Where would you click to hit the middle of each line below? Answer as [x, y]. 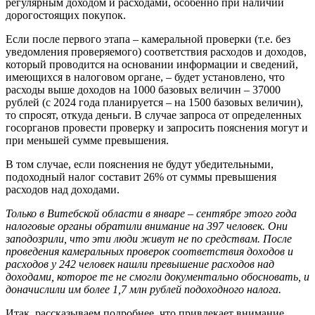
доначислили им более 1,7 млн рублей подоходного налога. [143, 289]
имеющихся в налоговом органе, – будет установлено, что [145, 77]
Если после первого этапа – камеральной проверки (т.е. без [148, 39]
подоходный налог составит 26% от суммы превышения [141, 176]
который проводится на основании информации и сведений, [152, 64]
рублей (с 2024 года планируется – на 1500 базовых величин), [154, 102]
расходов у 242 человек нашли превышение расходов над [140, 264]
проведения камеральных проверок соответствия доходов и [149, 251]
